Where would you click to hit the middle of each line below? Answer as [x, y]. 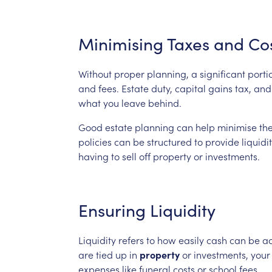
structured [169, 141]
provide [222, 141]
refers [131, 240]
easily [191, 240]
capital [190, 88]
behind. [165, 102]
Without [95, 73]
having [93, 156]
